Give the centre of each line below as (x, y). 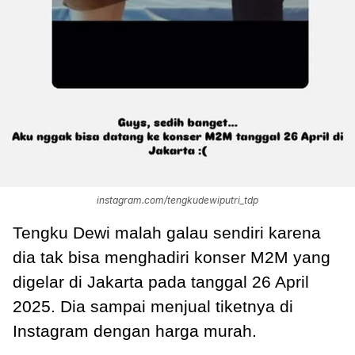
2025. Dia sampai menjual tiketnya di (153, 306)
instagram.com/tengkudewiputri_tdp (177, 200)
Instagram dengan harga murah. (135, 330)
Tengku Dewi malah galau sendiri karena (167, 232)
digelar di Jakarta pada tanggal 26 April (161, 281)
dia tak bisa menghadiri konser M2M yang (172, 257)
